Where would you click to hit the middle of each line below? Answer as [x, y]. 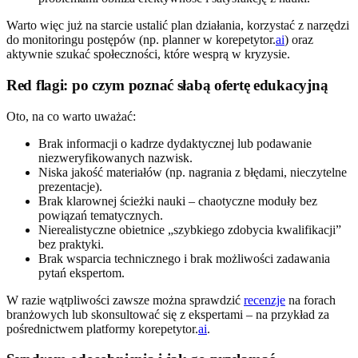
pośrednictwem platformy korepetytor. [102, 328]
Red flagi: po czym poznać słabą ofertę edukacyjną [167, 85]
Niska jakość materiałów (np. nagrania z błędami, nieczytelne [193, 172]
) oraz [299, 40]
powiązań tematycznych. [101, 215]
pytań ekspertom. [82, 272]
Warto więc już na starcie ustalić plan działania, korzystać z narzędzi [178, 26]
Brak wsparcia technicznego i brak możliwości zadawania [184, 258]
